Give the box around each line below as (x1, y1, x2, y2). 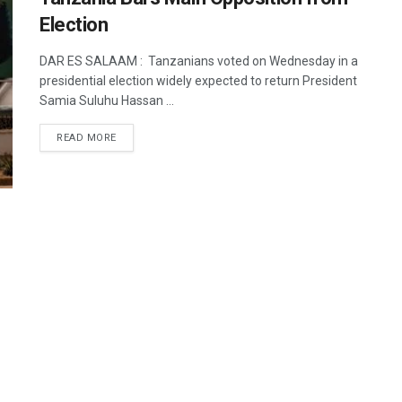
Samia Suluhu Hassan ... (39, 92, 174, 108)
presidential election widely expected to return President (39, 73, 357, 88)
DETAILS (115, 130, 159, 143)
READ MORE (57, 131, 117, 144)
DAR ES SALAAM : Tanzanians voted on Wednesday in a (39, 53, 358, 68)
